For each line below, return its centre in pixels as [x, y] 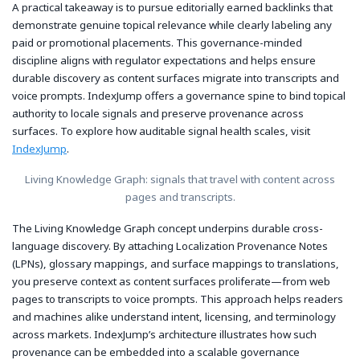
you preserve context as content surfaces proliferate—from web [171, 282]
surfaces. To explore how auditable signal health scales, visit [161, 131]
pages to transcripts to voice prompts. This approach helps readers [178, 299]
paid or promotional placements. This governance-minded [157, 42]
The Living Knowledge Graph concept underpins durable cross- [168, 229]
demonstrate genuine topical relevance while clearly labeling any [172, 25]
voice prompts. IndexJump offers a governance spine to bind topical [179, 95]
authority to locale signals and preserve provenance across [158, 113]
